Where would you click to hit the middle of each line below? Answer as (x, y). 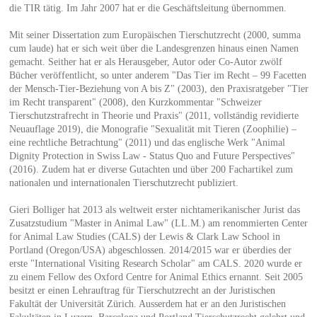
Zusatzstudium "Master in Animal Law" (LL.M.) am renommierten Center (158, 223)
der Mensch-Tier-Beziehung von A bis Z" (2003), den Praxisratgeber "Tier (158, 88)
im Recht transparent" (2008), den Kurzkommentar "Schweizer (135, 102)
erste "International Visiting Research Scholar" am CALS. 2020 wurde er (155, 263)
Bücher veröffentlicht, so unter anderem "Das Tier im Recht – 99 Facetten (157, 75)
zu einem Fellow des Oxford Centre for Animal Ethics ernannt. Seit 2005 (156, 277)
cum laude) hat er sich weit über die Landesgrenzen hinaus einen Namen (154, 48)
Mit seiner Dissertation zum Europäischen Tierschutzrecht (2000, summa (155, 35)
